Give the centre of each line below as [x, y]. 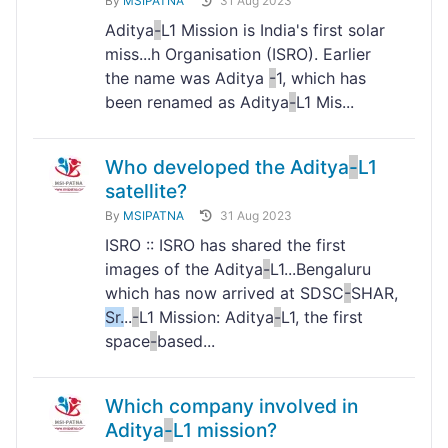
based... [186, 341]
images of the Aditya [184, 269]
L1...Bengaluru [320, 269]
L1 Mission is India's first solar [273, 30]
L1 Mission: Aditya [206, 317]
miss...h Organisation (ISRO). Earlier [238, 54]
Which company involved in [231, 406]
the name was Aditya [187, 78]
